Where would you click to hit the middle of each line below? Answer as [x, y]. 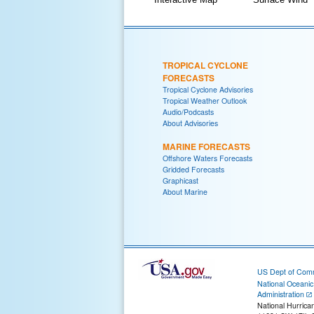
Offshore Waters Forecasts [207, 158]
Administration [281, 294]
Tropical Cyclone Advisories [208, 89]
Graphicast [180, 180]
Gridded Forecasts [193, 169]
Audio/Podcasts [188, 111]
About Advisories [190, 123]
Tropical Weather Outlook [205, 100]
